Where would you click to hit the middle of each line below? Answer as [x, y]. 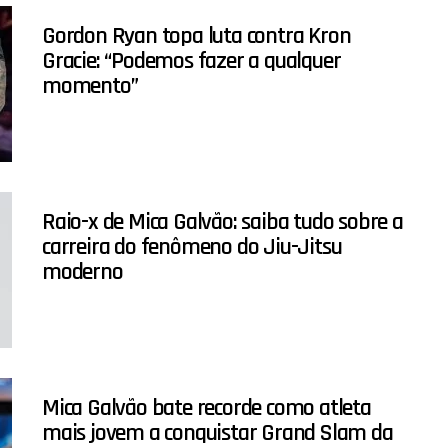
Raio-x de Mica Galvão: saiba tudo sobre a [222, 222]
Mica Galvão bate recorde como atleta [206, 408]
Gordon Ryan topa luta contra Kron [196, 36]
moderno [82, 272]
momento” [90, 86]
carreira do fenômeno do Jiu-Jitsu [192, 247]
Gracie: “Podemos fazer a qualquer [191, 61]
